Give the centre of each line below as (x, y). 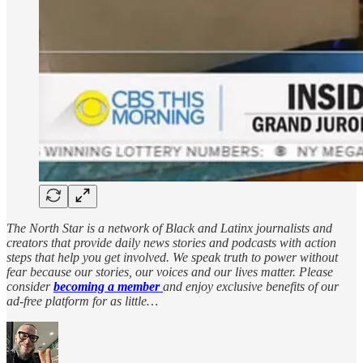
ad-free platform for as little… (82, 301)
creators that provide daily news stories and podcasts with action (171, 242)
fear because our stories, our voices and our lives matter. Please (170, 271)
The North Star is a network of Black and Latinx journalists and (169, 228)
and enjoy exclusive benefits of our (251, 286)
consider (30, 286)
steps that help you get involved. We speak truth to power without (172, 257)
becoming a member (108, 286)
